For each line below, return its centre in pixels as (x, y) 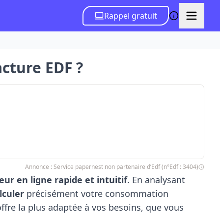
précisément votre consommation (96, 193)
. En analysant (156, 180)
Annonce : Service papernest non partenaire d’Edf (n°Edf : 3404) (111, 167)
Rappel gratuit (131, 16)
